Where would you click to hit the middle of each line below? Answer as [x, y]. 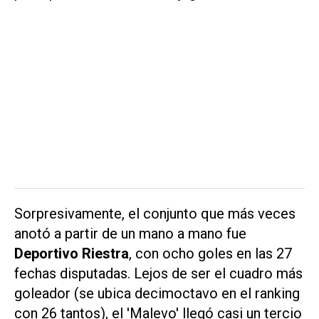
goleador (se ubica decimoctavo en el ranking [157, 294]
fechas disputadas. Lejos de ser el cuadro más [158, 274]
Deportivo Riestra [72, 254]
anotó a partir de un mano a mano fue [130, 234]
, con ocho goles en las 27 [210, 254]
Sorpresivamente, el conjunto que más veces [155, 214]
